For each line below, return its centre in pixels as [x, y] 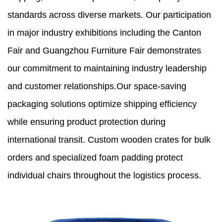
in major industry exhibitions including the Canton [104, 33]
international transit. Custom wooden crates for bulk [109, 140]
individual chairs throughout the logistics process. [104, 176]
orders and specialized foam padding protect [95, 158]
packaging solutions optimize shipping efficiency [102, 104]
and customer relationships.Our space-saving [97, 86]
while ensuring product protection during [86, 122]
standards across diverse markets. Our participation [109, 15]
